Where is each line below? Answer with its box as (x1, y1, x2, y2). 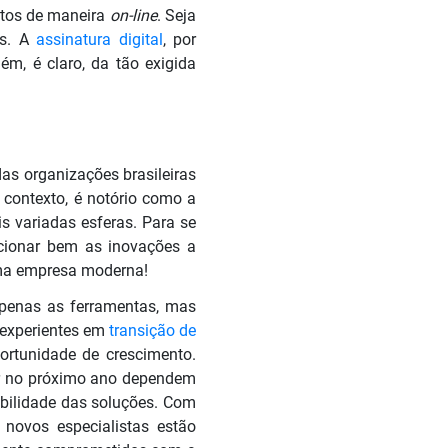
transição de (109, 320, 196, 340)
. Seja (156, 5, 197, 25)
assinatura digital (36, 29, 163, 49)
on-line (109, 5, 157, 25)
